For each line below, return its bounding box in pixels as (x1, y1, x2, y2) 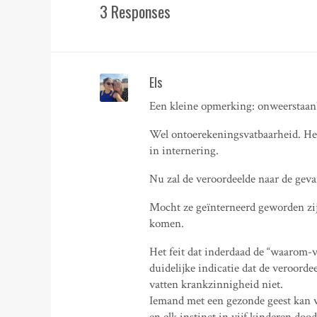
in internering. (149, 142, 219, 158)
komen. (149, 215, 185, 231)
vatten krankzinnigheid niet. (149, 276, 284, 292)
